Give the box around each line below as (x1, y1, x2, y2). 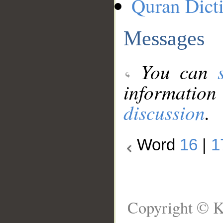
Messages (123, 26, 205, 50)
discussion (123, 99, 205, 126)
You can (131, 58, 218, 85)
